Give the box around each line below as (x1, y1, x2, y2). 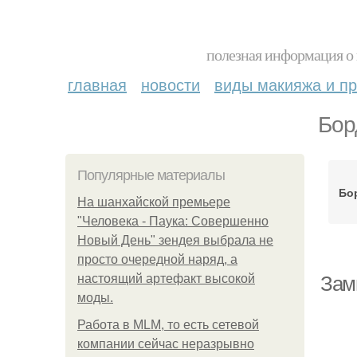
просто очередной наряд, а (77, 253, 237, 266)
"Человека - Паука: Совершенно (77, 214, 269, 228)
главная (68, 73, 127, 96)
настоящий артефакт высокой (77, 272, 255, 285)
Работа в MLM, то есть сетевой (77, 318, 259, 331)
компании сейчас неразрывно (77, 337, 254, 351)
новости (141, 73, 200, 96)
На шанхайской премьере (77, 195, 230, 209)
